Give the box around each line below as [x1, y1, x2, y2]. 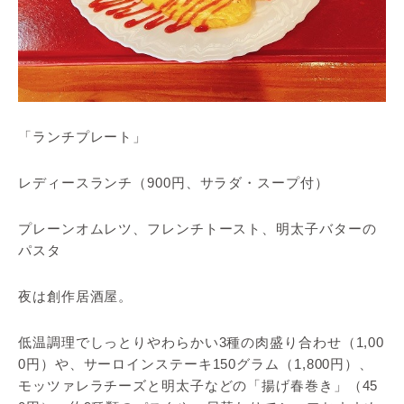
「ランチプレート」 [18, 129, 148, 145]
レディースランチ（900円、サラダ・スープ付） [18, 175, 329, 191]
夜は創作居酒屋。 [18, 289, 133, 305]
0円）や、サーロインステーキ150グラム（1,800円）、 [18, 356, 374, 372]
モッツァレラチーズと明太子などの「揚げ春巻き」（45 [18, 378, 379, 394]
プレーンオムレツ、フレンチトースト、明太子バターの [18, 221, 377, 237]
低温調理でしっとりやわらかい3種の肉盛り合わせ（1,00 [18, 335, 385, 351]
